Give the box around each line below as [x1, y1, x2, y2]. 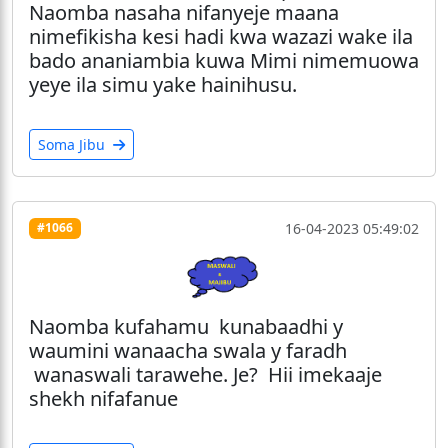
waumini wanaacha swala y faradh [29, 337, 347, 365]
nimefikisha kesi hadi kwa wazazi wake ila [29, 22, 413, 50]
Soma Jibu [38, 134, 109, 154]
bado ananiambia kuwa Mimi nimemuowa [29, 46, 419, 74]
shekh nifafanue [29, 385, 178, 413]
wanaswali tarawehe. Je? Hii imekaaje [29, 361, 382, 389]
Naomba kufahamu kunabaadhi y [29, 313, 343, 341]
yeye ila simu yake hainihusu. [29, 70, 297, 98]
